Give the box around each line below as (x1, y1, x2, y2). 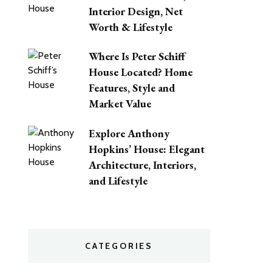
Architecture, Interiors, (89, 157, 196, 172)
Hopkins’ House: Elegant (89, 141, 205, 156)
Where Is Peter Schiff (89, 49, 185, 64)
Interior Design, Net (89, 4, 183, 19)
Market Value (89, 97, 151, 111)
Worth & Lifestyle (89, 20, 172, 35)
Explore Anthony (89, 126, 169, 140)
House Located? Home (89, 65, 192, 80)
